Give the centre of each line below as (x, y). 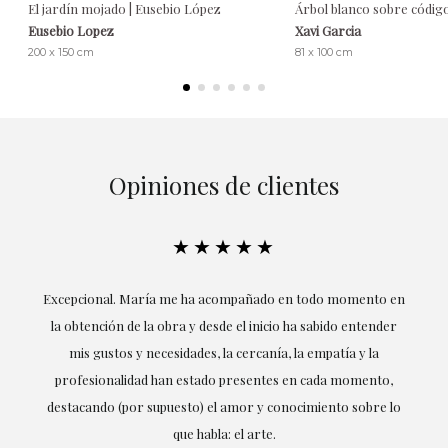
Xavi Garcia (327, 30)
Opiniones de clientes (224, 184)
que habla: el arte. (224, 433)
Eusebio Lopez (71, 30)
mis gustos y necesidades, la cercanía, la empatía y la (224, 352)
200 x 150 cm (61, 51)
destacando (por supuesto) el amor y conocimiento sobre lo (224, 406)
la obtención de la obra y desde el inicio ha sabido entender (224, 325)
